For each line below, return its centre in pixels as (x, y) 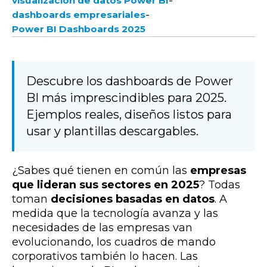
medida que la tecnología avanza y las (115, 213)
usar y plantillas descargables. (112, 131)
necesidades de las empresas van (102, 227)
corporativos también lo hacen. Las (105, 256)
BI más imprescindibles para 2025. (126, 97)
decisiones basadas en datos (133, 199)
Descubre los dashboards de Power (130, 81)
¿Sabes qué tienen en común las (101, 170)
